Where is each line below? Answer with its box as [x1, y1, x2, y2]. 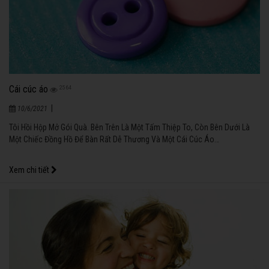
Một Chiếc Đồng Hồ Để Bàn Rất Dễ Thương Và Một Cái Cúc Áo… [9, 134, 219, 145]
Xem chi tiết [9, 165, 51, 175]
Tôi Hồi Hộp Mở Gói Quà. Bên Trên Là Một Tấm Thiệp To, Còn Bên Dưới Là [9, 122, 250, 133]
